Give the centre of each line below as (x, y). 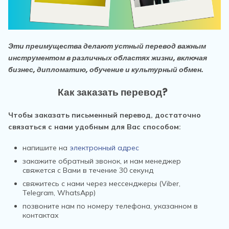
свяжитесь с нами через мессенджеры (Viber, (101, 184)
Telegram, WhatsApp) (59, 193)
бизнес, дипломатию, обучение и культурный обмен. (106, 70)
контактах (41, 215)
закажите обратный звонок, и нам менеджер (102, 161)
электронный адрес (105, 148)
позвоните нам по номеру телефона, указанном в (110, 206)
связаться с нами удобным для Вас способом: (96, 127)
